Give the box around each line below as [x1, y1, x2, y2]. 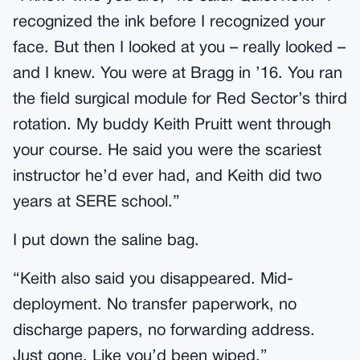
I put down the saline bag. [13, 234, 199, 248]
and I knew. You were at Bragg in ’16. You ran [13, 67, 342, 81]
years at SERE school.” [13, 195, 180, 210]
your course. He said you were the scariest [13, 144, 321, 158]
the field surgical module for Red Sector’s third [13, 92, 347, 107]
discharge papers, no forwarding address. [13, 324, 315, 338]
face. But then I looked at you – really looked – [13, 41, 346, 55]
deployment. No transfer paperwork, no [13, 298, 297, 313]
